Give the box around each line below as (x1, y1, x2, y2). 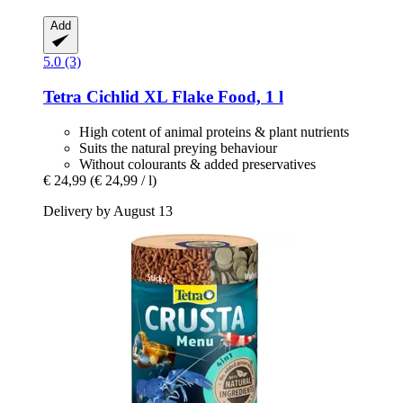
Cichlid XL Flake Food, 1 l (82, 86, 283, 106)
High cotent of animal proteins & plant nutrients (79, 123, 349, 139)
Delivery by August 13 (43, 202, 173, 219)
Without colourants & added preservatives (79, 156, 316, 172)
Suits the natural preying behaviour (79, 139, 277, 156)
